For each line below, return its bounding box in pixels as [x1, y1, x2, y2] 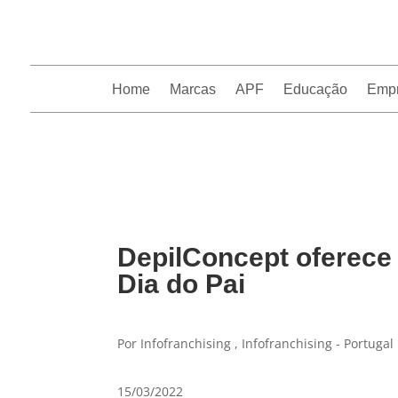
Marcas [170, 82, 217, 97]
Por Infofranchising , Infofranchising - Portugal [117, 335, 394, 353]
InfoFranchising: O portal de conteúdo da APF [117, 139, 387, 157]
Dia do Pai [117, 269, 245, 299]
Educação [283, 82, 348, 97]
